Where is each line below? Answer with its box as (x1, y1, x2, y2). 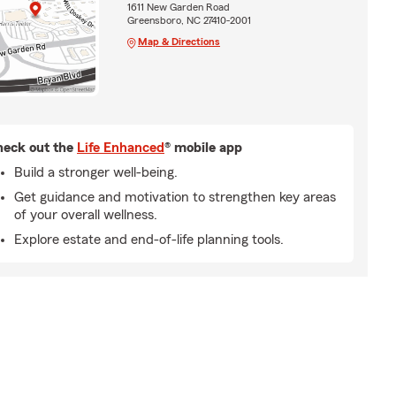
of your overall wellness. (14, 207, 157, 222)
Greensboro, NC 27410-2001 (126, 14, 251, 26)
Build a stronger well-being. (14, 164, 178, 179)
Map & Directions (137, 35, 220, 47)
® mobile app (164, 140, 242, 155)
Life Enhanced (77, 140, 164, 155)
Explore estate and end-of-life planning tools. (14, 232, 284, 247)
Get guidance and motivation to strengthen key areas (14, 189, 336, 204)
